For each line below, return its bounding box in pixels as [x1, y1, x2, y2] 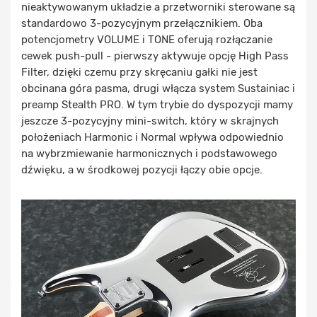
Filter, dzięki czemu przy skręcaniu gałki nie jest [21, 66, 258, 79]
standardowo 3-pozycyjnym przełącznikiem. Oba [21, 17, 263, 30]
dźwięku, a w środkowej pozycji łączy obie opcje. [21, 163, 263, 177]
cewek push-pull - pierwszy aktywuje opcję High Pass [21, 50, 289, 63]
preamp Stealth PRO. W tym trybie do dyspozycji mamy [21, 98, 293, 112]
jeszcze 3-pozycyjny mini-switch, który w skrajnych [21, 115, 279, 128]
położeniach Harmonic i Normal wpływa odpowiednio [21, 131, 284, 144]
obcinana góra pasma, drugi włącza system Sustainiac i [21, 82, 295, 96]
